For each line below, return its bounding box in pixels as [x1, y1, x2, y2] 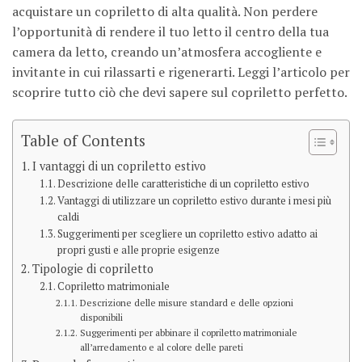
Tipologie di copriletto [32, 261, 154, 277]
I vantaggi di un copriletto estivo [32, 158, 206, 175]
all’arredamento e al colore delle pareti [79, 341, 243, 354]
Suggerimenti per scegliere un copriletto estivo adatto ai [57, 227, 318, 242]
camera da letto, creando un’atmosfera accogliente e [12, 43, 322, 61]
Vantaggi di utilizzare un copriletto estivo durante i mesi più [57, 194, 332, 208]
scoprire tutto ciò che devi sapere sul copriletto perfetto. [12, 83, 347, 102]
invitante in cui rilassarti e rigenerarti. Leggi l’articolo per [12, 63, 350, 82]
